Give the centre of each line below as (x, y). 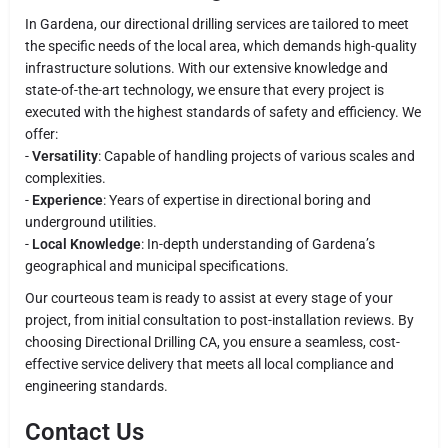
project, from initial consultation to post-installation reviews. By (219, 319)
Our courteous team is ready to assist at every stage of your (209, 297)
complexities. (65, 177)
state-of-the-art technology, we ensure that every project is (204, 89)
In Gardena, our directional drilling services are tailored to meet (217, 23)
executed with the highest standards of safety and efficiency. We (223, 111)
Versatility (65, 155)
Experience (67, 199)
